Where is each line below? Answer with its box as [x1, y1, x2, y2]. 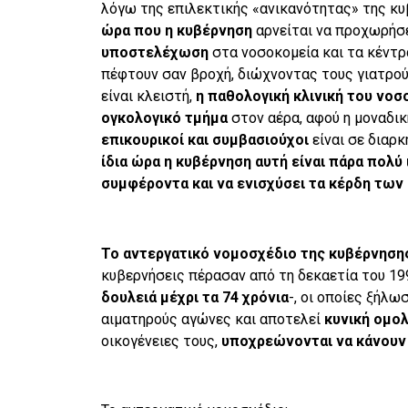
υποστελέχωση [100, 43, 212, 61]
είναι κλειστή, [100, 87, 196, 105]
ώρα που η [100, 21, 173, 39]
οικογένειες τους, [100, 331, 218, 350]
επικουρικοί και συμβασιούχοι [100, 130, 312, 148]
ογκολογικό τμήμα [100, 108, 231, 127]
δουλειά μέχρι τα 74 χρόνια [100, 288, 289, 306]
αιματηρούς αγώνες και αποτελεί [100, 310, 324, 328]
